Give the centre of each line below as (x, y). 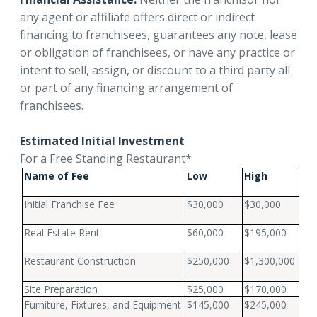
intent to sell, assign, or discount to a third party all (155, 70)
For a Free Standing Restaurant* (106, 158)
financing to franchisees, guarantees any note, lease (158, 34)
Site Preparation (61, 289)
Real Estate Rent (62, 232)
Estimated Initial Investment (102, 140)
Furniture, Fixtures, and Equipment (103, 304)
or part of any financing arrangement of (126, 87)
